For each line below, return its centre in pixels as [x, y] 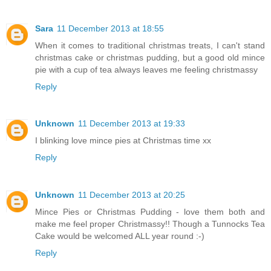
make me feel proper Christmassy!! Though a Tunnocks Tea [150, 224]
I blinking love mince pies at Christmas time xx [123, 141]
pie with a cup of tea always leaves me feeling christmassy [146, 69]
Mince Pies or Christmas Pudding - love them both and [150, 212]
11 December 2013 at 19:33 [132, 124]
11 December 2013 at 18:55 [110, 28]
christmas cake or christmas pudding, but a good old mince [150, 57]
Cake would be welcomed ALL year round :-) [120, 236]
